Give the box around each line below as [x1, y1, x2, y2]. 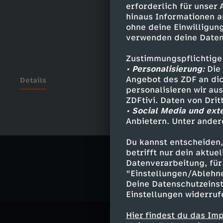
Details [20, 76, 46, 85]
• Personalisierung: [126, 64, 205, 74]
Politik [165, 142, 195, 153]
